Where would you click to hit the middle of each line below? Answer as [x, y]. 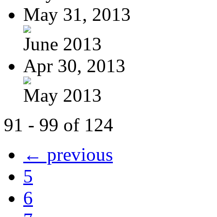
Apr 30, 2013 [74, 65]
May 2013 [62, 95]
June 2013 [62, 44]
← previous [68, 154]
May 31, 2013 [77, 14]
